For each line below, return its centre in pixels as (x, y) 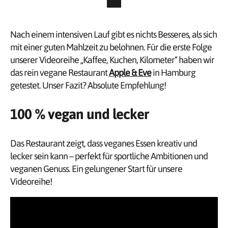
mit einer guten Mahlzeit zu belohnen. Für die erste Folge (111, 47)
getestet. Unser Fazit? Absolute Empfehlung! (88, 85)
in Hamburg (173, 73)
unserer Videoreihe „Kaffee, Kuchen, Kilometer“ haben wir (112, 60)
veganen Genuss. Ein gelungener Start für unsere (96, 169)
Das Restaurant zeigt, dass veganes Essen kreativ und (104, 143)
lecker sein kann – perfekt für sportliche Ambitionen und (109, 156)
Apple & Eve (130, 73)
